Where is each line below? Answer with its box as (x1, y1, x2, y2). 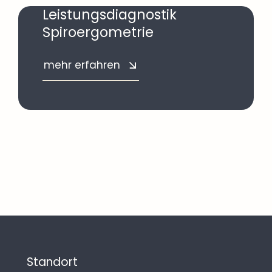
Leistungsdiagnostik (42, 5, 177, 25)
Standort (27, 254, 78, 271)
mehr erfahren (44, 58, 120, 73)
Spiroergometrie (42, 22, 154, 42)
